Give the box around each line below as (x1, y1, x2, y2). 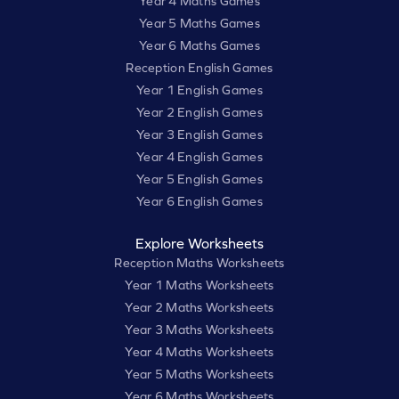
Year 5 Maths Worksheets (125, 367, 274, 382)
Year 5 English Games (136, 172, 263, 187)
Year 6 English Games (136, 194, 263, 209)
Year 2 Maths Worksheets (125, 300, 274, 315)
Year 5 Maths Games (138, 16, 261, 31)
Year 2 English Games (136, 105, 263, 120)
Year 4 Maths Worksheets (125, 345, 274, 360)
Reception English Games (126, 61, 273, 76)
